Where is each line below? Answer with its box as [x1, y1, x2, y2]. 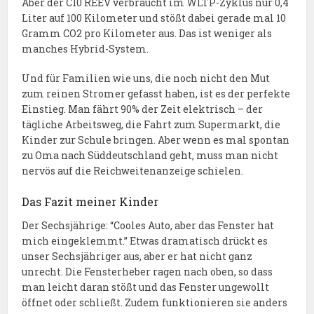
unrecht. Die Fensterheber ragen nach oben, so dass [22, 265, 273, 279]
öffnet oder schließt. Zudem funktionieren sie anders [22, 296, 288, 310]
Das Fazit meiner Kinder [22, 194, 159, 210]
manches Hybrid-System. [22, 42, 149, 56]
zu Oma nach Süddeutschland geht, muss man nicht [22, 149, 279, 163]
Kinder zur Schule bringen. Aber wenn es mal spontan [22, 133, 290, 147]
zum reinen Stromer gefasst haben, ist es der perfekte [22, 87, 291, 101]
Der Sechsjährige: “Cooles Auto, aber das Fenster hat [22, 219, 275, 233]
